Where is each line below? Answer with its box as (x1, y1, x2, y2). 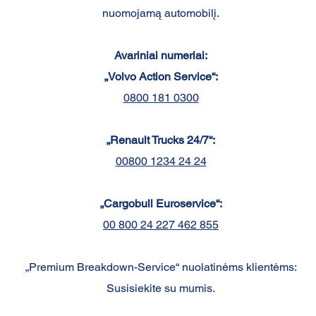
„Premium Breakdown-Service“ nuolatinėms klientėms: (25, 260, 297, 274)
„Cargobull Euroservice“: (99, 197, 222, 210)
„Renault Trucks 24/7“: (107, 133, 215, 147)
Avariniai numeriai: (114, 49, 207, 62)
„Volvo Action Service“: (104, 70, 218, 83)
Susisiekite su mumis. (107, 281, 215, 295)
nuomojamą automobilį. (102, 6, 219, 20)
